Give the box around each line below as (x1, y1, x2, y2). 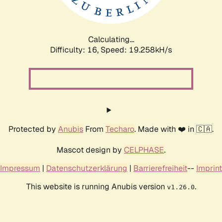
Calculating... (88, 34, 134, 45)
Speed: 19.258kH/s (101, 44, 172, 55)
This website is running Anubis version (26, 181, 167, 192)
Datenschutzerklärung (46, 163, 127, 173)
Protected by (8, 123, 58, 134)
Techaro (106, 123, 134, 134)
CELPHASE (124, 144, 164, 155)
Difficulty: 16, (50, 44, 101, 55)
